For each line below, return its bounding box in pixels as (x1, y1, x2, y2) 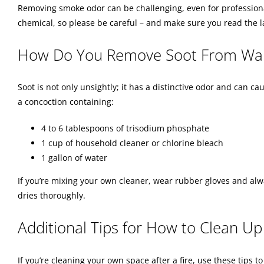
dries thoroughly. (18, 190, 85, 202)
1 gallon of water (41, 152, 107, 164)
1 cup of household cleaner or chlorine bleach (41, 137, 223, 149)
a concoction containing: (18, 96, 114, 108)
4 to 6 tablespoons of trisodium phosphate (41, 123, 209, 134)
